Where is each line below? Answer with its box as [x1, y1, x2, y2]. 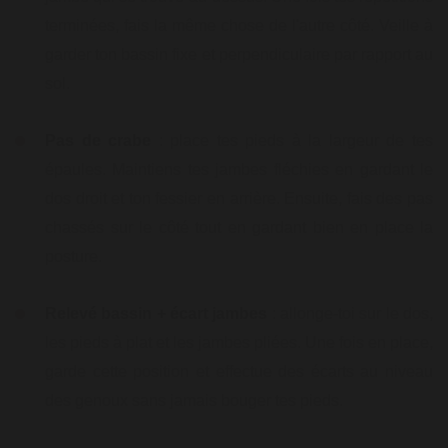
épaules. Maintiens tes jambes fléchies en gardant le [45, 161, 433, 178]
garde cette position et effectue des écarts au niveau [45, 363, 433, 380]
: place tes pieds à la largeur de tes [151, 132, 434, 149]
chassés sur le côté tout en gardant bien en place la [45, 219, 433, 236]
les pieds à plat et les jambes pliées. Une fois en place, [45, 334, 433, 351]
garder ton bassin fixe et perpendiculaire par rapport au [45, 46, 433, 63]
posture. [45, 248, 102, 265]
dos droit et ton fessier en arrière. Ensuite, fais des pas [45, 190, 433, 207]
